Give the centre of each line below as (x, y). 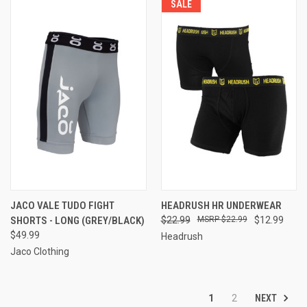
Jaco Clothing (40, 251)
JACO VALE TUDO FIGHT (62, 205)
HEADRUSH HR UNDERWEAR (221, 205)
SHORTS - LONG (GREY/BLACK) (77, 220)
